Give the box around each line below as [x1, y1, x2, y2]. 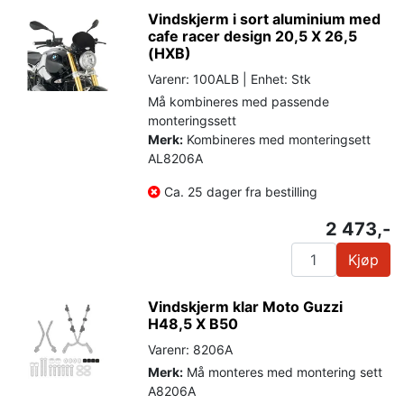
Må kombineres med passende [148, 93, 330, 109]
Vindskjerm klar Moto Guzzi [148, 297, 344, 316]
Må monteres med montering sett [183, 363, 383, 380]
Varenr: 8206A [148, 341, 234, 357]
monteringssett [148, 112, 237, 128]
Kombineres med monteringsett [183, 131, 372, 147]
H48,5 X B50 [148, 314, 239, 333]
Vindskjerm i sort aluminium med [148, 9, 381, 28]
